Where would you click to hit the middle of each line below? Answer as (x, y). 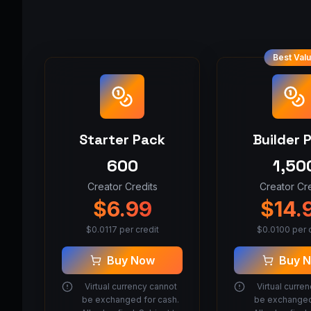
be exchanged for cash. (131, 300)
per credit (138, 229)
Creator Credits (122, 186)
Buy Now (131, 260)
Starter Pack (122, 140)
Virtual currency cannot (131, 286)
